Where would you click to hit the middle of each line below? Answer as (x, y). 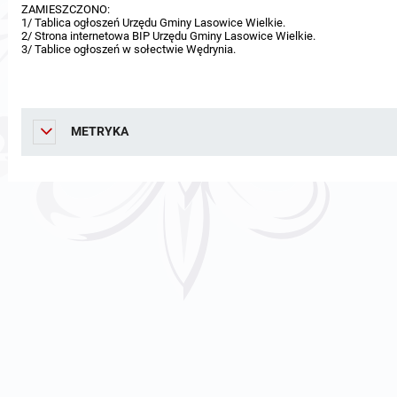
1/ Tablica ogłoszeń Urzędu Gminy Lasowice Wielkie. (153, 23)
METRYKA (100, 131)
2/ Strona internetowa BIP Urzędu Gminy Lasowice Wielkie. (168, 36)
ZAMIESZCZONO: (66, 9)
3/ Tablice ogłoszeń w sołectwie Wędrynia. (128, 49)
